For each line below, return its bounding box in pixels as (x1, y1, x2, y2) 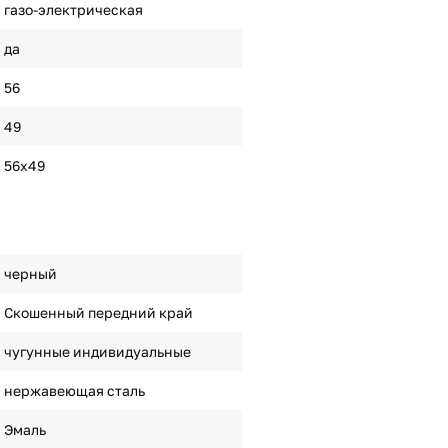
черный (3, 265, 57, 282)
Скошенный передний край (3, 304, 193, 321)
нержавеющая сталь (3, 382, 145, 399)
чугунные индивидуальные (3, 343, 191, 360)
